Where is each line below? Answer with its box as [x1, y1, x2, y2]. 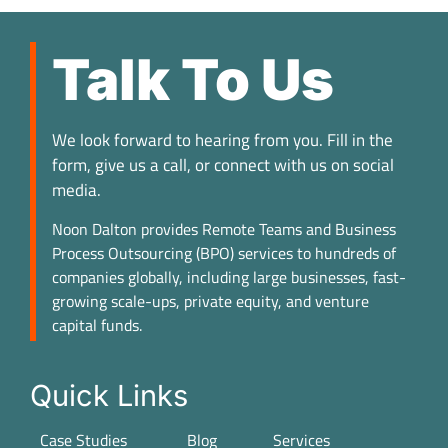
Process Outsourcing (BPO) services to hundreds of [52, 240, 396, 265]
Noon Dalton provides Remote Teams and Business [52, 216, 396, 241]
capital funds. [52, 312, 142, 337]
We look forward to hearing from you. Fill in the [52, 127, 393, 153]
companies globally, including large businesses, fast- [52, 264, 406, 289]
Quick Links [30, 377, 188, 413]
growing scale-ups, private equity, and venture [52, 288, 369, 313]
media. [52, 177, 101, 203]
